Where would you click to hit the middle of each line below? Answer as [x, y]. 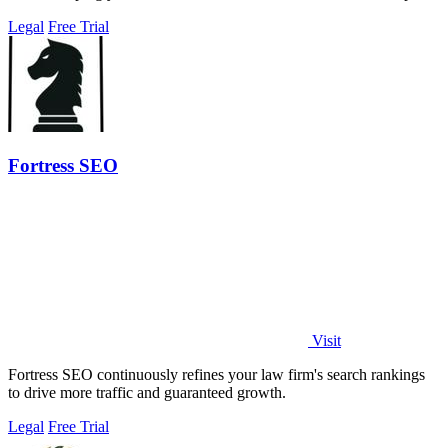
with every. [43, 11]
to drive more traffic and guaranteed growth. [147, 392]
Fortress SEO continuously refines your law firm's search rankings [216, 374]
